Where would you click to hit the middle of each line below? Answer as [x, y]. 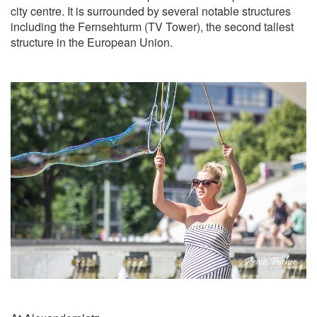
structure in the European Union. [92, 42]
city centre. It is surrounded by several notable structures [151, 11]
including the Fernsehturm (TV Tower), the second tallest [152, 26]
